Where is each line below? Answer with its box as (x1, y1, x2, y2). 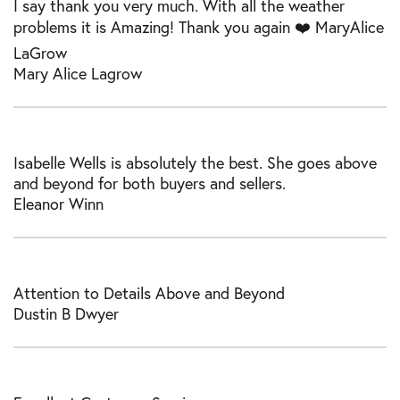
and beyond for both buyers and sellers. (13, 173, 286, 194)
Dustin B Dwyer (13, 304, 119, 324)
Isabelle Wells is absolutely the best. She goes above (13, 153, 377, 173)
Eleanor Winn (13, 194, 104, 214)
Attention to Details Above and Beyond (13, 283, 285, 304)
